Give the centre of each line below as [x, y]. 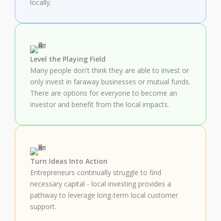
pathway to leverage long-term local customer [104, 195]
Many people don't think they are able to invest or [110, 70]
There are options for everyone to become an [104, 93]
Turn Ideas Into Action [69, 161]
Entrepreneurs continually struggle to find [96, 172]
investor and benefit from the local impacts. [100, 104]
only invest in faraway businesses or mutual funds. [110, 81]
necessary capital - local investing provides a [101, 184]
